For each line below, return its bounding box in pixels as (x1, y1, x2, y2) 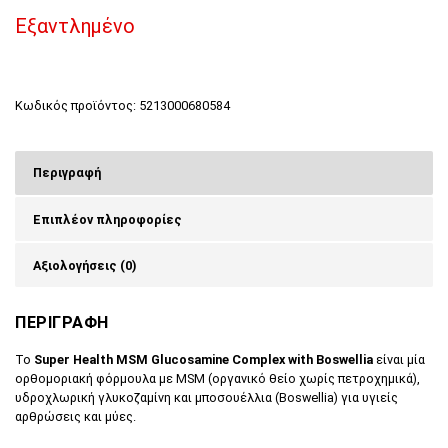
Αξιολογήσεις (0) (33, 257, 136, 273)
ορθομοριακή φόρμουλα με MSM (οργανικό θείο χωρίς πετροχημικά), (15, 371, 420, 387)
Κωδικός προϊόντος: (15, 97, 139, 113)
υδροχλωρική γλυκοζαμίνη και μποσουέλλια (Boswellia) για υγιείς (15, 390, 398, 406)
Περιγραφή (33, 165, 101, 181)
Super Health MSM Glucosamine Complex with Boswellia (34, 352, 373, 368)
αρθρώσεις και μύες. (15, 409, 136, 425)
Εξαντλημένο (15, 14, 135, 38)
